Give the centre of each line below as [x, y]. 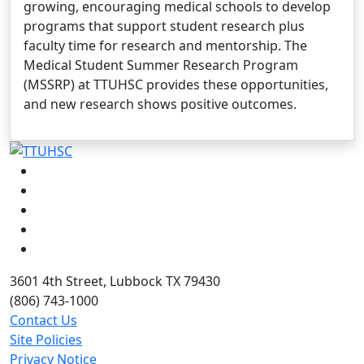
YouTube [61, 248]
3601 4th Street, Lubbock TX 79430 [115, 282]
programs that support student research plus [164, 26]
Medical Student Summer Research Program [161, 65]
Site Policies [46, 340]
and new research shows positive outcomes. [160, 104]
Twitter [57, 229]
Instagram [67, 190]
